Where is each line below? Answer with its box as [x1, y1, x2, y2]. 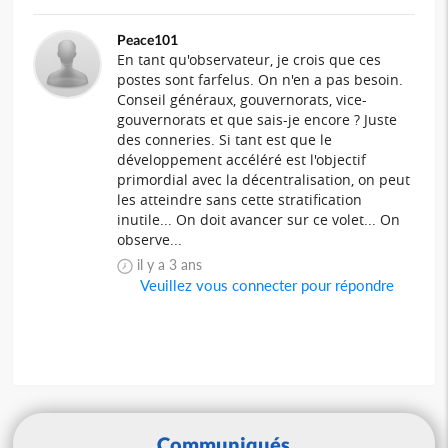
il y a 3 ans [137, 255, 223, 273]
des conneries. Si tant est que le [117, 129, 333, 149]
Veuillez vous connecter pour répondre [137, 275, 395, 294]
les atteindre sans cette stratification [117, 189, 363, 209]
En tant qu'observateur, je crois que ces [117, 49, 382, 69]
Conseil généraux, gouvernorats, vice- [117, 89, 368, 109]
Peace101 [117, 30, 179, 48]
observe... [117, 229, 183, 249]
